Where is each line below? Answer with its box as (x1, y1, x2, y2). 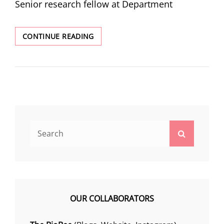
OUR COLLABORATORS (70, 193, 154, 204)
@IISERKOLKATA (93, 41, 150, 51)
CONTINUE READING (22, 31, 94, 41)
